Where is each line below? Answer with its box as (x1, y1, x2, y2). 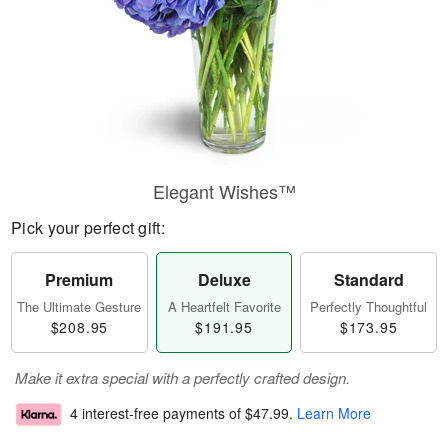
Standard (333, 268, 404, 291)
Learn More (297, 403, 371, 424)
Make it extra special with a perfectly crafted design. (15, 367, 350, 388)
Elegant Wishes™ (152, 178, 296, 204)
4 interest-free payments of (70, 403, 245, 424)
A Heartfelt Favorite (167, 297, 281, 316)
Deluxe (197, 268, 251, 291)
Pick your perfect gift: (11, 216, 165, 239)
